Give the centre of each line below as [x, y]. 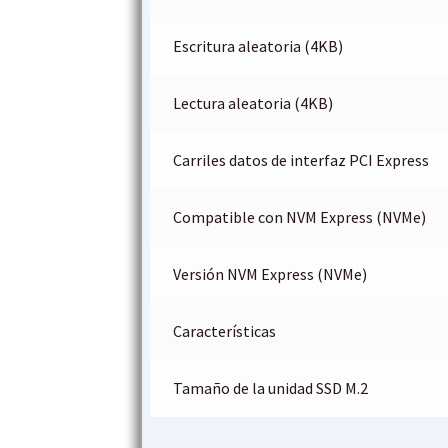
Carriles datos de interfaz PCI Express [300, 160]
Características [224, 331]
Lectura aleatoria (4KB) [252, 103]
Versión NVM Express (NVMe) [269, 274]
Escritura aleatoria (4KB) [257, 46]
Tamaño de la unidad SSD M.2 [270, 388]
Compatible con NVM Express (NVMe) [299, 217]
